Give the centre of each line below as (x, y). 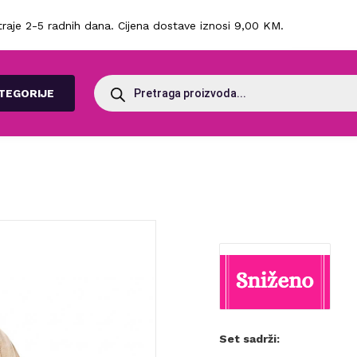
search (111, 91)
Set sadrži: (250, 338)
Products (118, 80)
